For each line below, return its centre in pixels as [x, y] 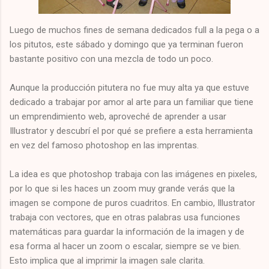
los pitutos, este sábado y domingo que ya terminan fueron [126, 44]
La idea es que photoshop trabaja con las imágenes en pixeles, [133, 174]
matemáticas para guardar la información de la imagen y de [127, 231]
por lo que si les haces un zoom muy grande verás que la [122, 188]
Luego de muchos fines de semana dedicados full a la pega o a [134, 30]
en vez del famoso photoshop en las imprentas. [104, 145]
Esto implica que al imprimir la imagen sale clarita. [107, 260]
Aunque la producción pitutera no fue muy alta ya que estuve [129, 87]
